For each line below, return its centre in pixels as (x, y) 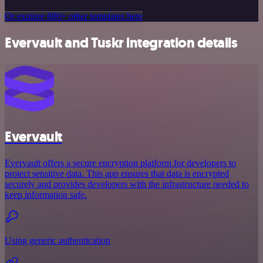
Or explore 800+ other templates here (74, 16)
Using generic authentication (58, 241)
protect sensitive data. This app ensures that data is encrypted (117, 174)
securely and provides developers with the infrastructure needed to (127, 184)
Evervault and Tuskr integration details (121, 43)
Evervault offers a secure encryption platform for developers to (120, 163)
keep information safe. (46, 195)
